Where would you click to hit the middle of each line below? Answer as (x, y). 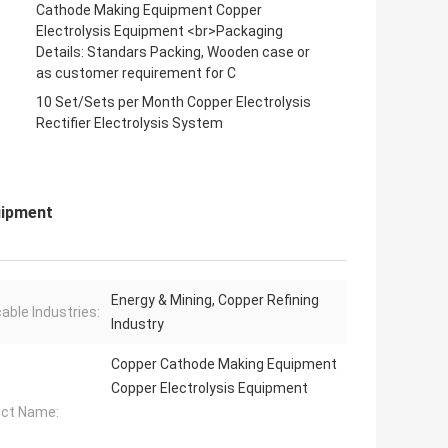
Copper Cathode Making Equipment (224, 364)
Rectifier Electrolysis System (129, 123)
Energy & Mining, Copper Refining (215, 300)
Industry (137, 324)
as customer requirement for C (136, 73)
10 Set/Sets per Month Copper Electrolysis (173, 102)
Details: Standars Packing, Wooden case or (173, 52)
